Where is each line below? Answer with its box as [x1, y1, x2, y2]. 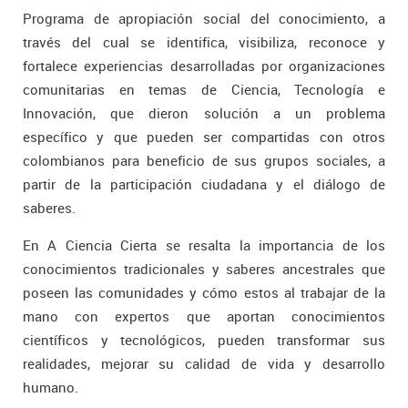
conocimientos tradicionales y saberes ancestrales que [23, 260, 385, 278]
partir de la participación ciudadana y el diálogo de [23, 175, 385, 193]
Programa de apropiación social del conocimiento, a [23, 9, 385, 27]
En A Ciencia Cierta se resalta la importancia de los [23, 236, 385, 254]
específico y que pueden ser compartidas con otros [23, 127, 385, 146]
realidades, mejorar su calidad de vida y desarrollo [23, 354, 385, 372]
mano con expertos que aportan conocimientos [23, 307, 385, 325]
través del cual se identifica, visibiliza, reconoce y [23, 33, 385, 51]
